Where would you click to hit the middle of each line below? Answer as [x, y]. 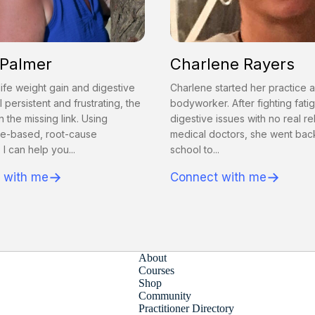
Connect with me [218, 178]
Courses [156, 271]
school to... [195, 150]
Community [165, 296]
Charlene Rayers [232, 64]
